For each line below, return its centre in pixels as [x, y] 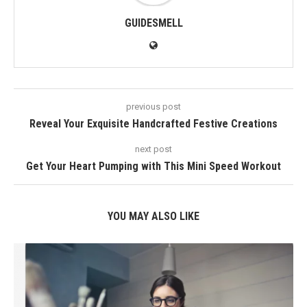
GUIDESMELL [153, 23]
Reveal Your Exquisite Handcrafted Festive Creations [153, 124]
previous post [153, 107]
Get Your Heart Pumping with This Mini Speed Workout [153, 166]
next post [153, 149]
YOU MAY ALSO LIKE [153, 216]
